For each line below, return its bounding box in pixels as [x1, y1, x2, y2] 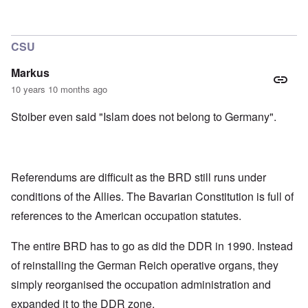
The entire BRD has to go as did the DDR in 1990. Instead [11, 238, 293, 254]
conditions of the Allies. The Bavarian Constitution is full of [11, 188, 294, 205]
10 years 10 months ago [11, 82, 107, 96]
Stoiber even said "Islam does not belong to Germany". [11, 109, 279, 125]
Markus [11, 65, 49, 81]
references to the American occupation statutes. [11, 208, 244, 224]
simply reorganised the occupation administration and [11, 276, 271, 293]
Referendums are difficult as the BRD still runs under [11, 169, 266, 186]
